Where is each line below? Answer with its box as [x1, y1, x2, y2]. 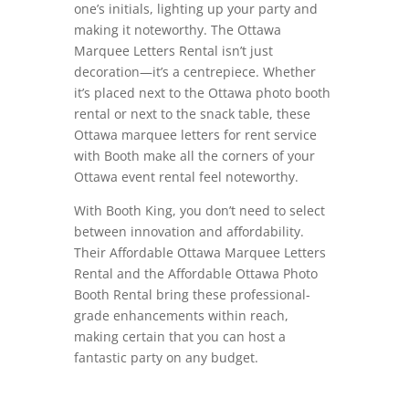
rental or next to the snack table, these [73, 104, 310, 122]
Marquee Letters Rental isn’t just [73, 41, 273, 59]
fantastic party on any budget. [73, 348, 258, 366]
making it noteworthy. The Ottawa [73, 20, 281, 38]
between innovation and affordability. [73, 222, 304, 240]
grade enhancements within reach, [73, 306, 288, 324]
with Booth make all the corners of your [73, 146, 315, 164]
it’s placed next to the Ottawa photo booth [73, 83, 330, 101]
